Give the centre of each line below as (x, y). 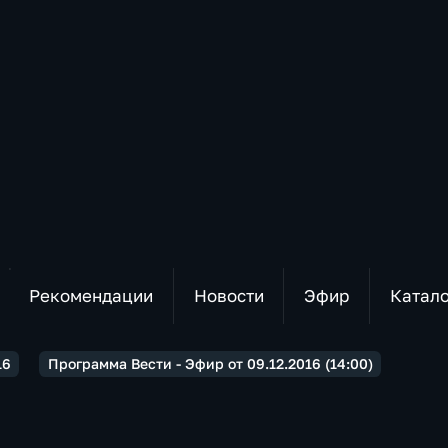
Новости (228, 295)
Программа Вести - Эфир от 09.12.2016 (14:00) (210, 363)
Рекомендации (90, 295)
